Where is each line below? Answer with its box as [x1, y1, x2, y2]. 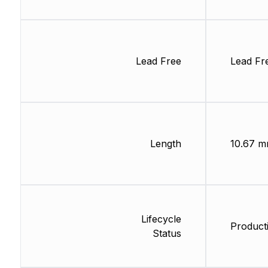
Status [152, 227, 181, 240]
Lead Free [135, 55, 181, 68]
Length [150, 138, 181, 150]
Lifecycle [141, 213, 181, 226]
